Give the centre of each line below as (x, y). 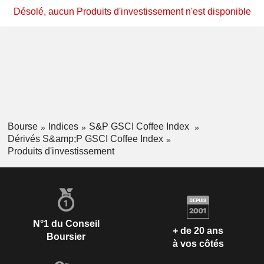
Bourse (22, 127)
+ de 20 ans (198, 231)
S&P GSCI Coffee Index (140, 127)
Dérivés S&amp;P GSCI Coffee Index (85, 138)
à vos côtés (198, 244)
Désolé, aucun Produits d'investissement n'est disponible (132, 12)
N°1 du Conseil (66, 223)
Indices (63, 127)
